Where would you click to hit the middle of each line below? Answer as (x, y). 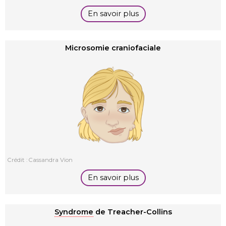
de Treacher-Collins (132, 212)
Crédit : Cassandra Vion (40, 160)
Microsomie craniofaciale (113, 48)
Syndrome (74, 212)
